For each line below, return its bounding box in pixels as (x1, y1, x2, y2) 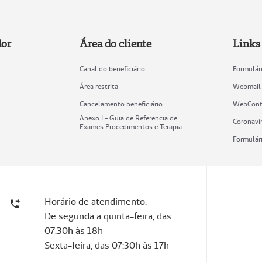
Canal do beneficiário (79, 64, 145, 74)
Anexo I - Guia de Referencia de (79, 113, 177, 123)
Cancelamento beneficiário (79, 99, 163, 109)
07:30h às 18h (44, 225, 104, 237)
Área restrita (79, 82, 118, 91)
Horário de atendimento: (44, 195, 147, 208)
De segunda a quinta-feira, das (44, 210, 172, 223)
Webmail (232, 82, 261, 91)
